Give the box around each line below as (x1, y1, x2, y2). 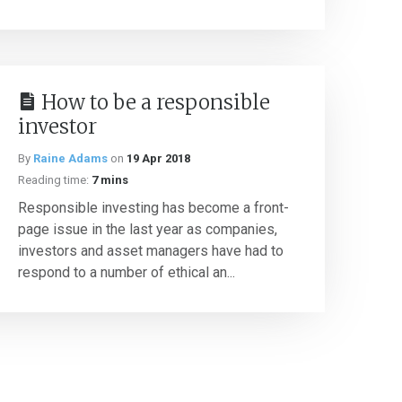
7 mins (92, 173, 128, 187)
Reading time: (18, 173, 89, 187)
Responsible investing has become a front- (18, 199, 289, 216)
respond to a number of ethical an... (18, 264, 235, 281)
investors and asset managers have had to (18, 242, 284, 259)
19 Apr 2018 (127, 152, 190, 165)
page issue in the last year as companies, (18, 221, 277, 238)
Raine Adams (33, 152, 108, 165)
